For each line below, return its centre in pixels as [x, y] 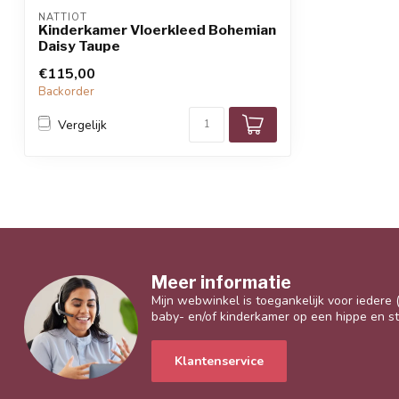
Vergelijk [82, 125]
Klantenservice [219, 361]
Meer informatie [221, 283]
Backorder [66, 92]
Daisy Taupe [79, 46]
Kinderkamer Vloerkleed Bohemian [157, 30]
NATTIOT [63, 18]
